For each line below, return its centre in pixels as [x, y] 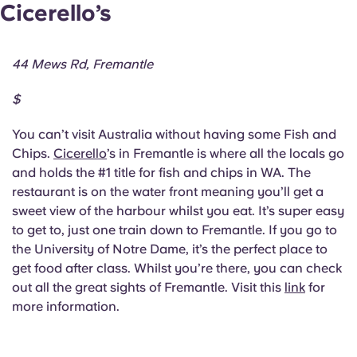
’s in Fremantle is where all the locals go [226, 153]
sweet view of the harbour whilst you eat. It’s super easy [178, 210]
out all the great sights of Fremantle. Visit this [148, 287]
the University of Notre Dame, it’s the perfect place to [170, 249]
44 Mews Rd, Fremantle [82, 64]
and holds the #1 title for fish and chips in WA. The [161, 172]
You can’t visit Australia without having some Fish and [174, 134]
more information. [66, 306]
